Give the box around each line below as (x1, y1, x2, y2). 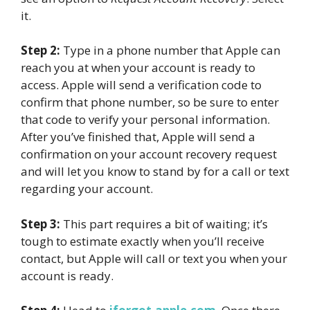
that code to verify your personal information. (21, 111, 270, 128)
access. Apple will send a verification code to (21, 77, 262, 93)
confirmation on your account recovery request (21, 146, 277, 163)
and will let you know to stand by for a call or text (21, 163, 289, 180)
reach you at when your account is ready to (21, 60, 255, 76)
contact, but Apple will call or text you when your (21, 250, 287, 266)
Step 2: (21, 42, 60, 59)
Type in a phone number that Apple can (60, 42, 280, 59)
